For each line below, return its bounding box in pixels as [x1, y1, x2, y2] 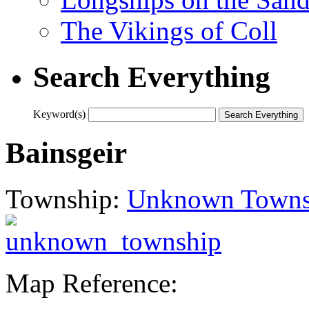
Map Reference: [6, 268, 178, 298]
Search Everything [33, 60, 270, 93]
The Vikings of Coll [61, 15, 277, 46]
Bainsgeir [6, 136, 127, 169]
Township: [6, 183, 127, 214]
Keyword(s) [33, 108, 86, 120]
